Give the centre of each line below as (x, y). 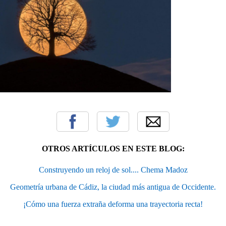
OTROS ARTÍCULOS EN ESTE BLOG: (113, 149)
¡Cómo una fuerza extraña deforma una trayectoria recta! (113, 204)
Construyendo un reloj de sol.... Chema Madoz (113, 170)
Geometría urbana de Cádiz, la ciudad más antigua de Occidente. (113, 187)
